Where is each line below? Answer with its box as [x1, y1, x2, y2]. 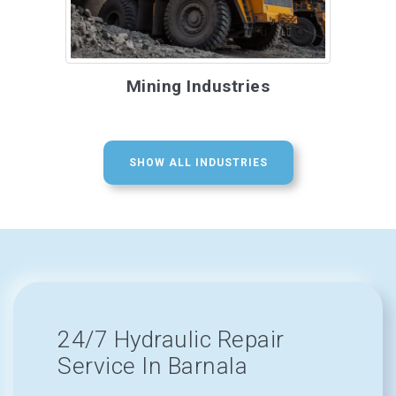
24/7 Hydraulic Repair [57, 326, 285, 353]
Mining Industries [126, 76, 270, 96]
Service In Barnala [57, 353, 247, 379]
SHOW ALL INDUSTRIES [128, 156, 268, 169]
